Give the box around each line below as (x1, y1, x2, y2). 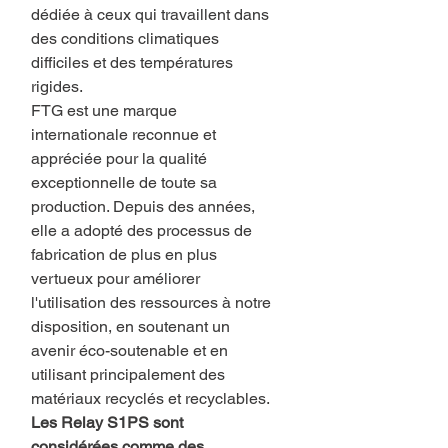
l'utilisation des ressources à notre (31, 293, 271, 313)
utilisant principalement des (31, 365, 225, 385)
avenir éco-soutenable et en (31, 341, 228, 361)
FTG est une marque (31, 101, 177, 121)
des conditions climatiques (31, 29, 219, 49)
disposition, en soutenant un (31, 317, 230, 337)
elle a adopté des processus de (31, 221, 252, 241)
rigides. (31, 77, 83, 97)
